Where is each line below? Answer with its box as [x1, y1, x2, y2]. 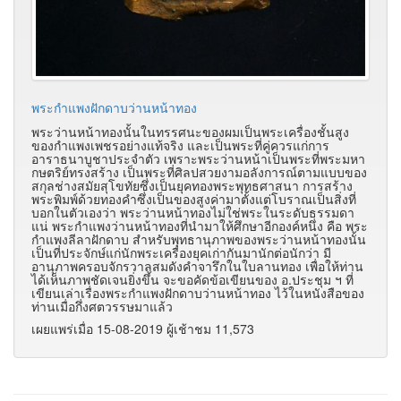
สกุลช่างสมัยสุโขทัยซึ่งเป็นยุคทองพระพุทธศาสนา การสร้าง [31, 176, 353, 195]
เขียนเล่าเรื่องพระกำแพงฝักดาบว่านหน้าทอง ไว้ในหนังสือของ [31, 284, 364, 303]
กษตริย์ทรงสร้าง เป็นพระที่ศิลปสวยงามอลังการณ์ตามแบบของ [31, 163, 367, 182]
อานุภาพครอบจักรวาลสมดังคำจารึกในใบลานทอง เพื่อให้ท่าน [31, 257, 363, 276]
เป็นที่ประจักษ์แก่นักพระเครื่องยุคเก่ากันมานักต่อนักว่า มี [31, 243, 331, 262]
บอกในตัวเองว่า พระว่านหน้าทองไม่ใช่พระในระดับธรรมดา [31, 203, 354, 222]
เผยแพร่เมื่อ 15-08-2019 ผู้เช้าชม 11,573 [31, 320, 254, 338]
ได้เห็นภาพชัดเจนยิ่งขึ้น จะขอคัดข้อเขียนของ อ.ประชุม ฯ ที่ [31, 270, 354, 289]
